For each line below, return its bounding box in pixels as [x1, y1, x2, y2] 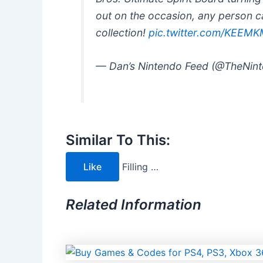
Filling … [122, 161, 159, 173]
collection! [96, 26, 149, 39]
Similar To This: [66, 131, 170, 149]
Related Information [66, 196, 201, 214]
